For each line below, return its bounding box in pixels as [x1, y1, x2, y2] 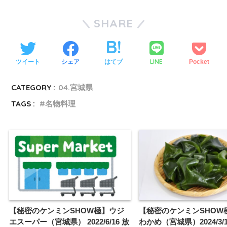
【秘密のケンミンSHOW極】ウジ [9, 206, 124, 215]
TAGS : [11, 99, 35, 109]
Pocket [189, 58, 210, 65]
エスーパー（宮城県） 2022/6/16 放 [9, 217, 129, 226]
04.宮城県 [58, 83, 93, 93]
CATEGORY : [11, 83, 56, 93]
